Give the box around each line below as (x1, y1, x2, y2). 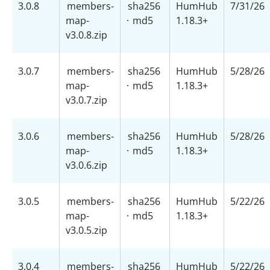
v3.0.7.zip (66, 93, 107, 107)
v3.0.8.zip (66, 28, 107, 42)
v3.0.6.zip (66, 159, 107, 172)
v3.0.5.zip (66, 224, 107, 237)
